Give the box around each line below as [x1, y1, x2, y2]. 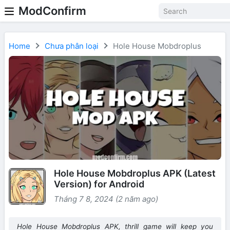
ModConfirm [18, 4, 86, 17]
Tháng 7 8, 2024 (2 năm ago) [54, 194, 158, 204]
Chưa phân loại [45, 41, 99, 51]
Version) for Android [54, 179, 144, 190]
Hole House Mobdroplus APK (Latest [54, 168, 216, 179]
